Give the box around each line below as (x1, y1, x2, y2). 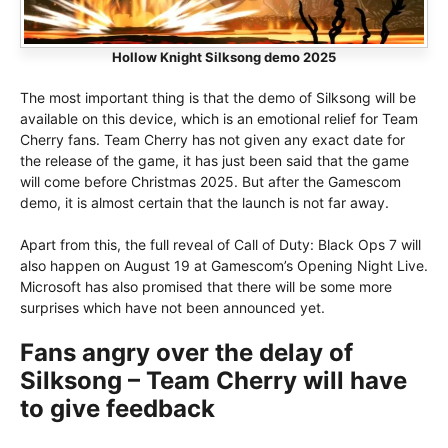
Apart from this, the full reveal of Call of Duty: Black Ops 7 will (20, 236, 421, 254)
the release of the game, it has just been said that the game (20, 152, 409, 170)
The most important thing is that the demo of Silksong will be (20, 89, 416, 107)
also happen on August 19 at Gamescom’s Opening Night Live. (20, 257, 428, 275)
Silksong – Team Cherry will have (20, 366, 407, 396)
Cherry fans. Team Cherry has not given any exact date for (20, 131, 405, 149)
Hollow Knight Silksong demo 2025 (112, 49, 336, 66)
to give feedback (20, 394, 215, 424)
